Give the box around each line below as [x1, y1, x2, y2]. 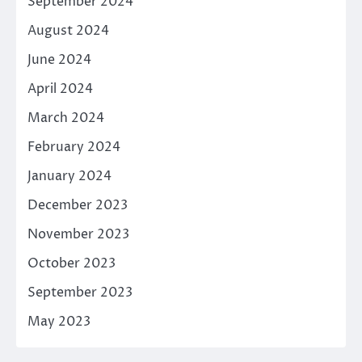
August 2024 [27, 22, 109, 40]
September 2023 [27, 284, 133, 302]
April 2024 [27, 80, 93, 99]
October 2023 [27, 255, 116, 273]
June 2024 [27, 51, 91, 69]
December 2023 [27, 196, 128, 215]
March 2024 [27, 109, 104, 128]
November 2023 [27, 225, 129, 244]
